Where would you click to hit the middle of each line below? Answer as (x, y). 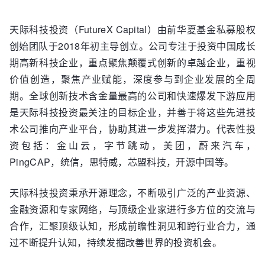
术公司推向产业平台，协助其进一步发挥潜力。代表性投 (132, 128)
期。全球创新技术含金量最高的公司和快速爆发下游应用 (132, 95)
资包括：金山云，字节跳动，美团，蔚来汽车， (132, 145)
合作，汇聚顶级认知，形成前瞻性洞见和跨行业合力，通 (132, 225)
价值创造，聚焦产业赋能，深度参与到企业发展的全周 (132, 79)
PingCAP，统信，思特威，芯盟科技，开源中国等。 (122, 161)
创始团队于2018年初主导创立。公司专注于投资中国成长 (132, 46)
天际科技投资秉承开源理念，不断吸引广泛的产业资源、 (132, 192)
